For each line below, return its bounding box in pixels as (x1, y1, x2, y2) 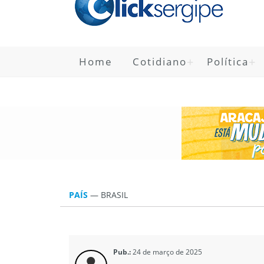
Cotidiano (133, 55, 187, 68)
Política (207, 55, 249, 68)
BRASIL (101, 189, 128, 200)
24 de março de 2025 (133, 246, 202, 257)
